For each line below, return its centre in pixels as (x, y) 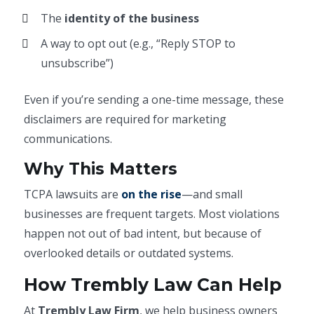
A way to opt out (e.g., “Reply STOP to (138, 43)
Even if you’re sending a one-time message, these (154, 100)
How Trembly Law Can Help (153, 285)
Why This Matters (101, 169)
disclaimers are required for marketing (125, 119)
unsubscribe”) (77, 63)
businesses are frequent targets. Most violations (152, 214)
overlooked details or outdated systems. (129, 253)
